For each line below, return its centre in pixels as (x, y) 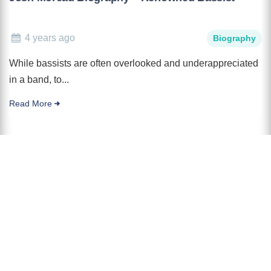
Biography (234, 38)
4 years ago (50, 38)
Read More (31, 103)
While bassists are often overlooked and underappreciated (134, 63)
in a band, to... (39, 79)
